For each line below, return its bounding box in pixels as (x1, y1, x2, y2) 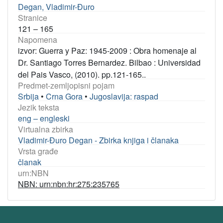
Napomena (18, 34, 57, 45)
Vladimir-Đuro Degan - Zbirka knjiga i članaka (18, 134, 179, 146)
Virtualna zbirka (18, 123, 73, 135)
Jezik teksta (18, 102, 59, 113)
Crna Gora (46, 91, 83, 102)
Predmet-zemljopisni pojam (18, 80, 114, 91)
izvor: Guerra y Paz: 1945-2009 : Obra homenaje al (18, 45, 197, 56)
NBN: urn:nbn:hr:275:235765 (18, 178, 119, 190)
